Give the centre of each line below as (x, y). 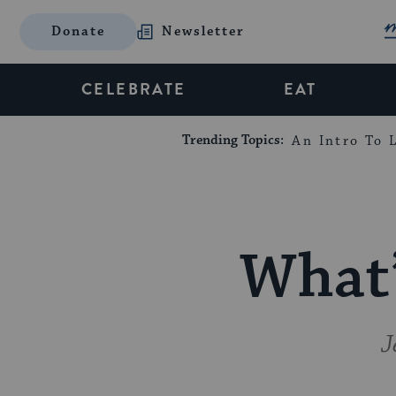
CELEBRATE (134, 89)
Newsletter (204, 31)
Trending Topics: (235, 140)
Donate (79, 31)
